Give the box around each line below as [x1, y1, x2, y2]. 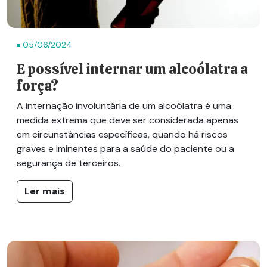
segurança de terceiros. [17, 156, 120, 169]
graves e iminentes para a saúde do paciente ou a [17, 142, 234, 155]
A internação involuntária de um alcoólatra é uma [17, 99, 231, 112]
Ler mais [24, 184, 65, 197]
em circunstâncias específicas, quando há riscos [17, 128, 228, 141]
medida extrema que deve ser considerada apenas [17, 113, 238, 126]
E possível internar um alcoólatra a [17, 60, 248, 78]
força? [17, 76, 58, 95]
